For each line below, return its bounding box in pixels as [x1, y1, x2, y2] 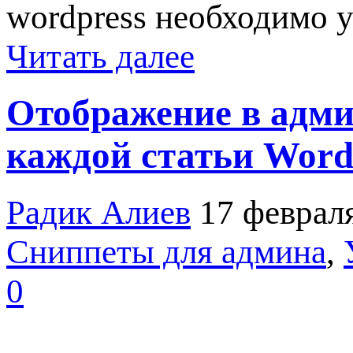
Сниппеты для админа [6, 232, 326, 271]
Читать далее [6, 37, 195, 76]
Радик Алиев [6, 193, 191, 232]
